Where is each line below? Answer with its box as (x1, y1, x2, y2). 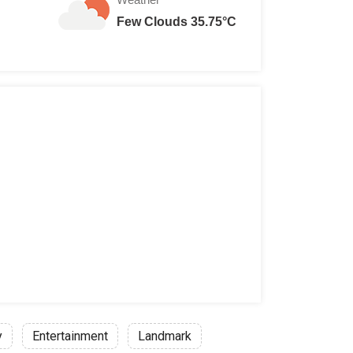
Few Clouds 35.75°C (117, 15, 236, 28)
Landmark (138, 329, 191, 344)
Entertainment (32, 329, 108, 344)
